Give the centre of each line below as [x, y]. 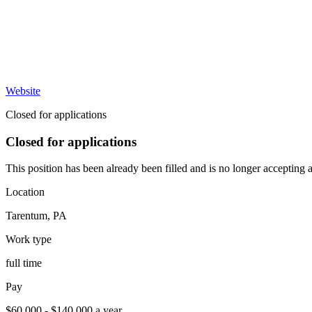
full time [24, 263]
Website [23, 91]
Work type [29, 240]
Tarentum [26, 216]
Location [25, 192]
